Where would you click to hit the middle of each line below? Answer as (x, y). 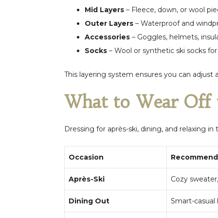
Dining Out (89, 201)
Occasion (86, 157)
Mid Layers (104, 9)
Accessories (107, 37)
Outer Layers (109, 23)
